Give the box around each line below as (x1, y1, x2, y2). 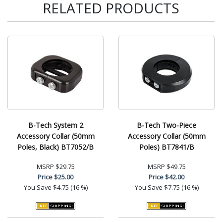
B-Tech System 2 (28, 120, 83, 130)
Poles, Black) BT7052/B (17, 142, 94, 152)
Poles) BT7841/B (139, 142, 194, 152)
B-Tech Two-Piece (137, 120, 196, 130)
